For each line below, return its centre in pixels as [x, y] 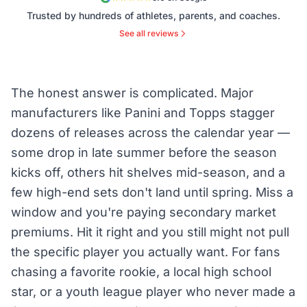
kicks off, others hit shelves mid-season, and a [148, 173]
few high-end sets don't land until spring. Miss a [152, 193]
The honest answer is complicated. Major [132, 93]
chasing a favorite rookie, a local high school [141, 272]
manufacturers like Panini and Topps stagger [143, 113]
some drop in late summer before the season [144, 153]
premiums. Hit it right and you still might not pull [150, 232]
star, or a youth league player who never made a [153, 292]
